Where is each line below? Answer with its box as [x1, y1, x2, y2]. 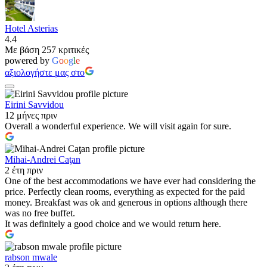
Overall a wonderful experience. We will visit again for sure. [5, 120, 231, 131]
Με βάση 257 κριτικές [5, 44, 89, 55]
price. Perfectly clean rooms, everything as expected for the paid [5, 186, 245, 197]
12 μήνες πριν [5, 110, 57, 120]
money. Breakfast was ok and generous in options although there [5, 197, 247, 207]
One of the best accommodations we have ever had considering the [5, 175, 256, 186]
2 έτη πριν [5, 164, 43, 175]
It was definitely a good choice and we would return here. [5, 218, 221, 229]
